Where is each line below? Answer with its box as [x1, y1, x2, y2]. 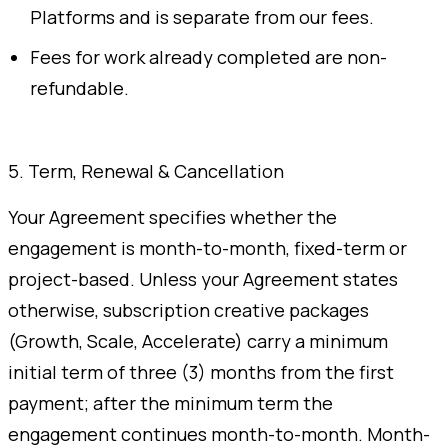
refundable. [30, 76, 130, 100]
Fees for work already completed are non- [30, 45, 388, 69]
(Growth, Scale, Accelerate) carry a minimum [8, 328, 388, 353]
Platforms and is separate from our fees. [30, 5, 375, 30]
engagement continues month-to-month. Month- [8, 421, 430, 446]
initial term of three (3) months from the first [8, 359, 394, 384]
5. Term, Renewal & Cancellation [8, 159, 284, 183]
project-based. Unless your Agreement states [8, 266, 398, 291]
